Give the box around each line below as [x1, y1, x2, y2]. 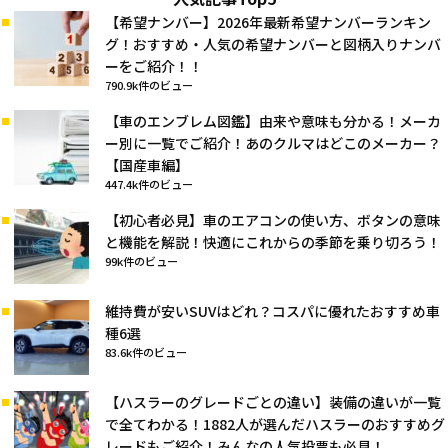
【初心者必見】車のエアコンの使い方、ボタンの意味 [105, 210, 441, 231]
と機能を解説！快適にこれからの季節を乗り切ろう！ [105, 232, 441, 253]
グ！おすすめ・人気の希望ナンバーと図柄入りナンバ [105, 34, 441, 55]
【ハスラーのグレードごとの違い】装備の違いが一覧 [105, 392, 441, 413]
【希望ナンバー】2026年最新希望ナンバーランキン [105, 12, 431, 33]
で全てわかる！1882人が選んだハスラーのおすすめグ [105, 414, 445, 435]
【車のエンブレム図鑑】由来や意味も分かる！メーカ [105, 111, 441, 132]
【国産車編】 [105, 155, 189, 176]
